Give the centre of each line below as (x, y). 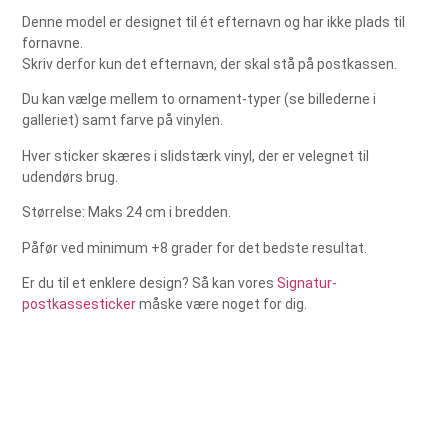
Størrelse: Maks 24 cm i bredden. (127, 212)
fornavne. (53, 42)
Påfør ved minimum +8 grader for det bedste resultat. (195, 247)
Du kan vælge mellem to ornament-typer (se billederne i (199, 99)
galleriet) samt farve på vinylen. (123, 120)
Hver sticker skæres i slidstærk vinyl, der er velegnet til (196, 155)
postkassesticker (79, 303)
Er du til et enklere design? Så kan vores (150, 282)
